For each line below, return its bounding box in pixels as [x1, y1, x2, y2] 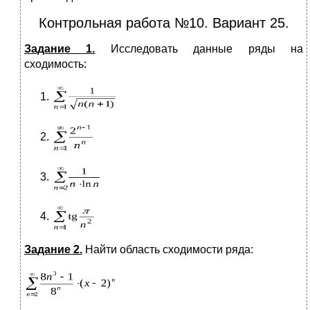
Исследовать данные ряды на [95, 43, 304, 55]
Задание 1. [24, 43, 95, 55]
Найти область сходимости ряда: [82, 244, 253, 256]
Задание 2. [24, 244, 82, 256]
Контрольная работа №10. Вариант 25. [38, 15, 289, 31]
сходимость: [24, 58, 86, 71]
